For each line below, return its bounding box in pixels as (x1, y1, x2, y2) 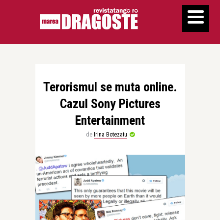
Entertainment (75, 113, 145, 128)
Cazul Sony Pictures (59, 96, 161, 111)
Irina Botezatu (93, 131, 127, 138)
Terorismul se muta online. (43, 80, 177, 94)
